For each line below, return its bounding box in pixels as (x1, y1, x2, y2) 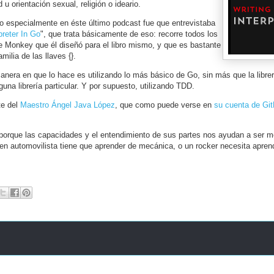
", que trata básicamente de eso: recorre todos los (40, 29, 218, 39)
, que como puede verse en (115, 100, 214, 109)
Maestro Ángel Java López (20, 100, 115, 109)
